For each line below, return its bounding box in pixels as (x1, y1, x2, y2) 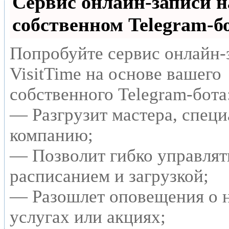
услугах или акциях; (10, 207, 166, 227)
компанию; (10, 125, 93, 145)
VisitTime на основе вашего (10, 63, 221, 84)
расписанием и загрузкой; (10, 166, 209, 186)
